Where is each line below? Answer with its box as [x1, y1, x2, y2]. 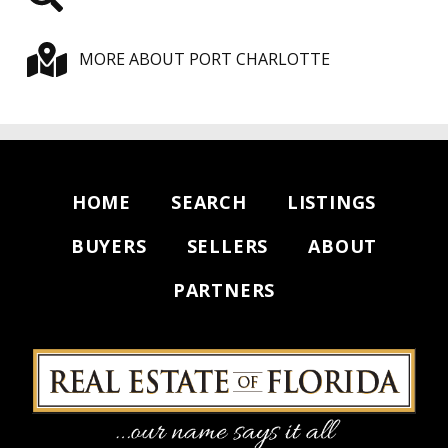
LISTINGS [286, 189, 377, 214]
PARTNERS [172, 277, 276, 302]
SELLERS [186, 233, 269, 258]
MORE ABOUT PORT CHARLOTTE [78, 47, 330, 70]
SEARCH [170, 189, 247, 214]
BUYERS [70, 233, 147, 258]
